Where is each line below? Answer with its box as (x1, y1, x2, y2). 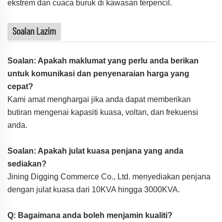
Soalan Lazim (12, 27, 56, 37)
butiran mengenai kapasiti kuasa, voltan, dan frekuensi (7, 108, 198, 117)
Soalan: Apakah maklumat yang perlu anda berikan (7, 56, 199, 65)
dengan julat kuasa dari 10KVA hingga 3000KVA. (7, 185, 180, 194)
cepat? (7, 82, 33, 91)
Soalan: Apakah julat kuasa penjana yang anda (7, 147, 183, 156)
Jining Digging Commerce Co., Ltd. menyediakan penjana (7, 172, 211, 181)
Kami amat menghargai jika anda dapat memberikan (7, 95, 191, 104)
